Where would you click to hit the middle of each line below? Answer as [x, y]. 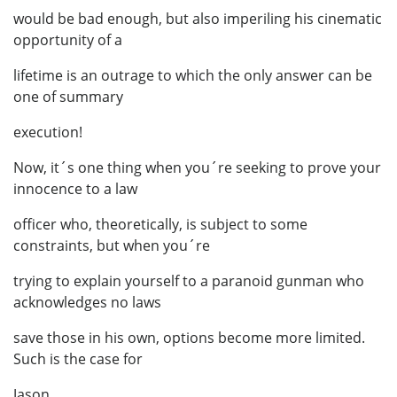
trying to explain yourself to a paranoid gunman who [189, 280]
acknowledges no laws [87, 302]
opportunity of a [68, 39]
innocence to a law [75, 188]
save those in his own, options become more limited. [189, 337]
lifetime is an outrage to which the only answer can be [193, 75]
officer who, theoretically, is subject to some [160, 224]
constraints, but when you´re [112, 245]
